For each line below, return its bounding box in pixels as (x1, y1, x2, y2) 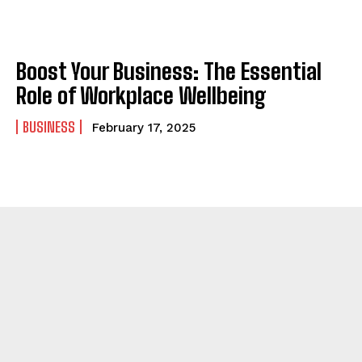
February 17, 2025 (92, 120, 196, 135)
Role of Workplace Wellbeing (16, 81, 267, 109)
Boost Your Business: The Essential (16, 57, 322, 85)
